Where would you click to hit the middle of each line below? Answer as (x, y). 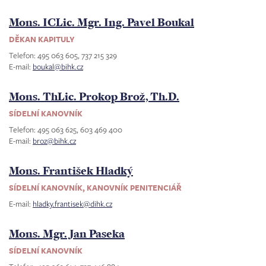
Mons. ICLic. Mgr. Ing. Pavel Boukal (102, 22)
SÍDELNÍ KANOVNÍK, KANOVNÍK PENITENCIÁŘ (95, 188)
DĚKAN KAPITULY (42, 39)
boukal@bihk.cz (58, 66)
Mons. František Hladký (71, 170)
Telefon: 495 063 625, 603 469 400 (66, 129)
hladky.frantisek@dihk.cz (72, 204)
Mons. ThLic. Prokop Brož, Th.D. (94, 96)
